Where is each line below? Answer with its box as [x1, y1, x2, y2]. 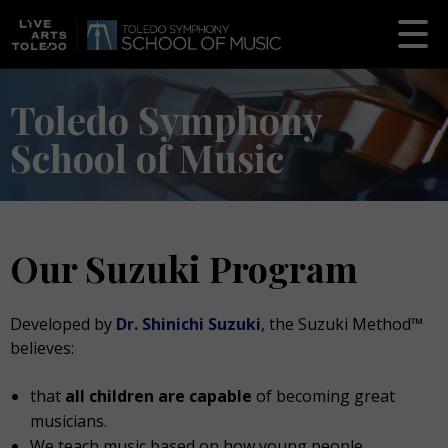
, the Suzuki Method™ [261, 313, 423, 335]
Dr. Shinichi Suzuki [116, 313, 261, 335]
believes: [10, 337, 74, 359]
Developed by [10, 313, 116, 335]
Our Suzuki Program [10, 244, 358, 292]
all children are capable [65, 385, 256, 407]
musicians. [30, 410, 107, 432]
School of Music [10, 132, 284, 183]
